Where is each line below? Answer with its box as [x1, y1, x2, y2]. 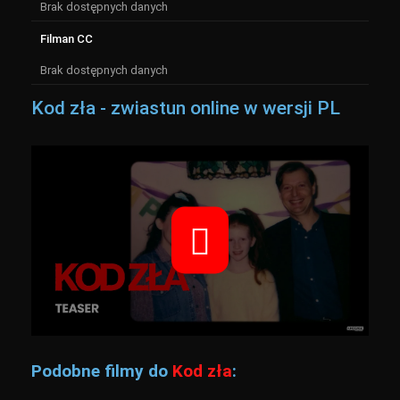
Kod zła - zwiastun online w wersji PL [31, 97, 340, 119]
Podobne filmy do [31, 360, 172, 381]
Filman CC [40, 32, 93, 46]
